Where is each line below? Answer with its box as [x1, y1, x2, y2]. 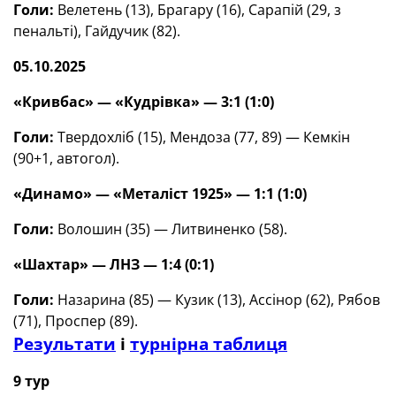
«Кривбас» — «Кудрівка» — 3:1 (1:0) [13, 92, 274, 111]
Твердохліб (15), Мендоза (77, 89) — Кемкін [57, 127, 350, 147]
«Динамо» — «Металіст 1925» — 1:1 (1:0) [13, 184, 307, 203]
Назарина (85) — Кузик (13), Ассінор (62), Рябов [57, 290, 380, 309]
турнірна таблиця [130, 332, 287, 354]
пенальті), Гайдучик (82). [13, 21, 180, 41]
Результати [13, 332, 116, 354]
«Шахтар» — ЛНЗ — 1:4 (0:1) [13, 255, 214, 274]
